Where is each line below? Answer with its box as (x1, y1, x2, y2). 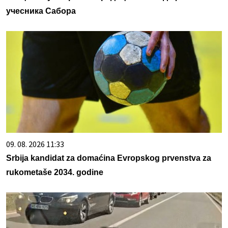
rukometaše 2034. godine (6, 167, 103, 177)
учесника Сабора (6, 6, 76, 15)
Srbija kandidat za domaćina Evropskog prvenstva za (6, 153, 211, 162)
